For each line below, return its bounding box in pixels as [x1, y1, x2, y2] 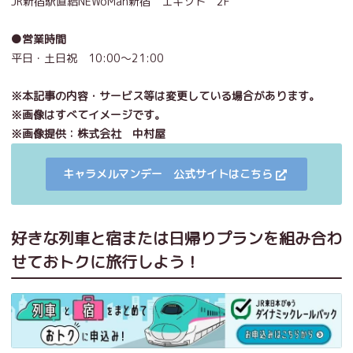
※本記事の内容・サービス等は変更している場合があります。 [11, 88, 320, 104]
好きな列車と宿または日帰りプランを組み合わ [11, 227, 342, 250]
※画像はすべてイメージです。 [11, 107, 165, 123]
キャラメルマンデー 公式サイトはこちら [63, 166, 273, 182]
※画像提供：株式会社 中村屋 [11, 126, 165, 142]
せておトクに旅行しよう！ [11, 251, 200, 273]
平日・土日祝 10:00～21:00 [11, 50, 164, 66]
